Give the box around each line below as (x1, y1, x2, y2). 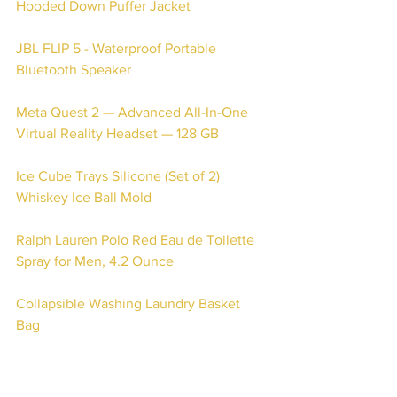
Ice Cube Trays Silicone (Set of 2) (16, 168, 223, 183)
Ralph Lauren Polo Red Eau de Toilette (16, 232, 258, 247)
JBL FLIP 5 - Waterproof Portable (16, 41, 220, 56)
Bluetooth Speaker (16, 62, 135, 77)
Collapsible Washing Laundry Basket (16, 296, 244, 311)
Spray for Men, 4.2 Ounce (16, 253, 174, 269)
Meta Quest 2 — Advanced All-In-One (16, 105, 252, 120)
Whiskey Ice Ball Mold (16, 190, 152, 205)
